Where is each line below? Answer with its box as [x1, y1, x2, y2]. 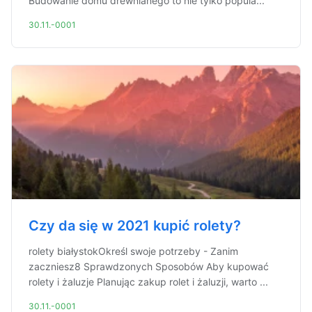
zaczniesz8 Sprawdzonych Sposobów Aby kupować [29, 260, 269, 272]
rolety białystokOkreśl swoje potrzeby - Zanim [29, 245, 238, 257]
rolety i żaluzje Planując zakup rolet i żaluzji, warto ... [29, 276, 268, 288]
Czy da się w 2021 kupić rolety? [29, 217, 241, 234]
